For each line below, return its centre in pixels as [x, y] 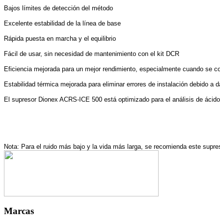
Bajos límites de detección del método [58, 8]
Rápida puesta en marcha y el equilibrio [60, 38]
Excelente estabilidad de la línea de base [62, 23]
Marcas [19, 211]
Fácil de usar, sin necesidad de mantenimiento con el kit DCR [92, 54]
